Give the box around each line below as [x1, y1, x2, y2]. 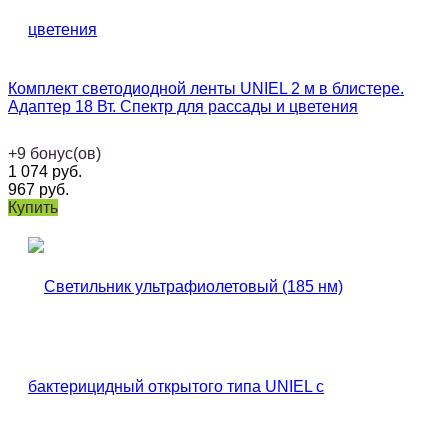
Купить [8, 199, 58, 217]
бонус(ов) [30, 145, 101, 163]
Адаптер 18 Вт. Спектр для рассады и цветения [8, 98, 358, 116]
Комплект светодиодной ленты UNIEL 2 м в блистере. [8, 80, 404, 98]
